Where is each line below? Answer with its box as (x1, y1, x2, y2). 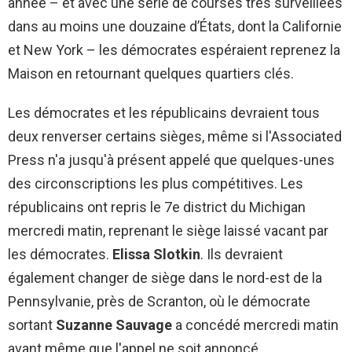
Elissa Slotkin (112, 245, 200, 262)
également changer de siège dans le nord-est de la (8, 269, 322, 286)
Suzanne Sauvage (56, 316, 172, 333)
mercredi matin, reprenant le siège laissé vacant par (8, 222, 328, 239)
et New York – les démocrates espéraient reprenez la (8, 41, 340, 58)
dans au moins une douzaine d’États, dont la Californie (8, 17, 342, 35)
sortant (8, 316, 56, 333)
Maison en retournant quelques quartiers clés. (8, 64, 294, 82)
